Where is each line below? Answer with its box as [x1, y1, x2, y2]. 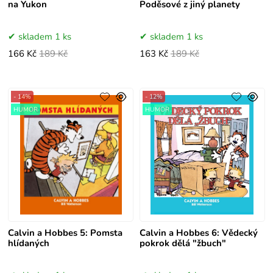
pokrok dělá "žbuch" [139, 237, 226, 250]
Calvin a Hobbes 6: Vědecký [139, 227, 258, 239]
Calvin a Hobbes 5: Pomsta [8, 227, 123, 239]
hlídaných [8, 237, 50, 250]
